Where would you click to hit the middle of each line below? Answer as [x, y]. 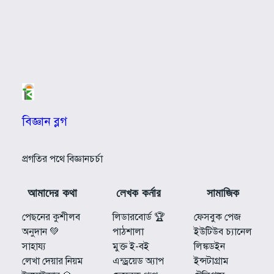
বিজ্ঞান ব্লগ [44, 121]
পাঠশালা [128, 231]
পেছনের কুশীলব [51, 217]
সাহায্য [34, 246]
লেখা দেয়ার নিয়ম [52, 261]
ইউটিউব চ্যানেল [223, 231]
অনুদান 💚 [40, 231]
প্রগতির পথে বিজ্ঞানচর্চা [62, 159]
